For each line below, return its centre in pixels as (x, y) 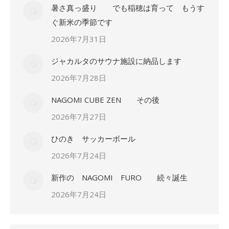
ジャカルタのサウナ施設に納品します (116, 61)
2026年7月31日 (79, 39)
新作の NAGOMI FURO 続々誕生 (119, 177)
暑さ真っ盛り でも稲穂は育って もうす (128, 8)
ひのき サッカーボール (93, 139)
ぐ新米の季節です (82, 22)
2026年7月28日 (79, 78)
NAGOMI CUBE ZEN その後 (105, 100)
